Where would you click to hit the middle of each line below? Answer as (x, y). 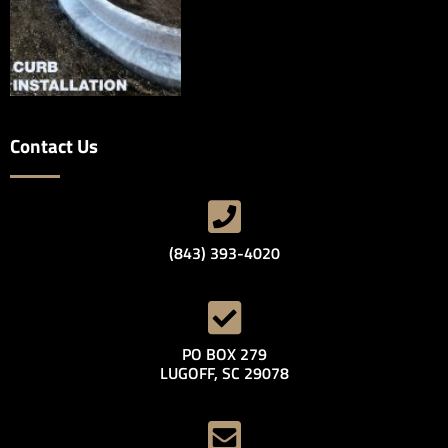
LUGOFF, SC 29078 (224, 373)
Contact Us (54, 146)
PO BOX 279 (224, 354)
